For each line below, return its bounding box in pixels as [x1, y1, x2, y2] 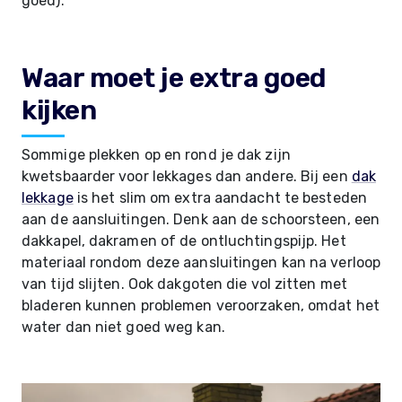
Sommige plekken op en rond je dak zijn [22, 146, 291, 163]
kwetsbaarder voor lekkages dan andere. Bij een [22, 168, 352, 185]
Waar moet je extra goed [22, 62, 327, 94]
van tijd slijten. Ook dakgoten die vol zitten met [22, 275, 347, 293]
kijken [22, 94, 96, 127]
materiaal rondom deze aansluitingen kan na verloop [22, 254, 381, 271]
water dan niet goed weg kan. [22, 319, 225, 336]
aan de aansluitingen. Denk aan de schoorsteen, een [22, 211, 380, 228]
